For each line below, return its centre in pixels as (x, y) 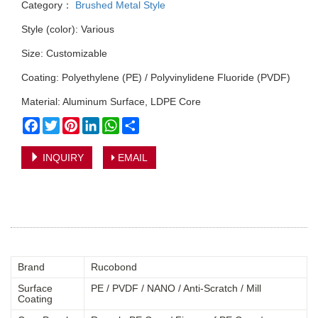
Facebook (62, 122)
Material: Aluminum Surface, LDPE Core (111, 101)
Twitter (75, 122)
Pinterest (99, 122)
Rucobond (114, 267)
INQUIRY (62, 157)
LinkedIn (119, 122)
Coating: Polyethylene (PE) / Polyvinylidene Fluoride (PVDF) (156, 77)
